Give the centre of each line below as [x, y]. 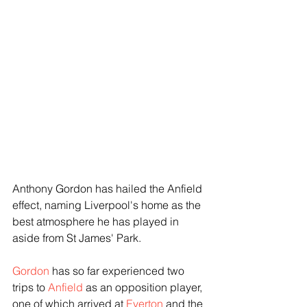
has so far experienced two [118, 270]
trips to [30, 287]
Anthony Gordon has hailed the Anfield [109, 188]
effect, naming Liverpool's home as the [108, 205]
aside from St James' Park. [77, 237]
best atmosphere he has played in [97, 221]
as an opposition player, [144, 287]
